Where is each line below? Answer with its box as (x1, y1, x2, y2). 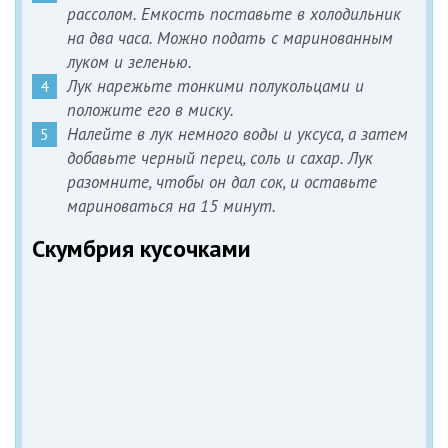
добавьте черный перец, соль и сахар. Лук (67, 147, 373, 170)
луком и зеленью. (67, 51, 192, 74)
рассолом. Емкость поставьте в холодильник (67, 3, 401, 26)
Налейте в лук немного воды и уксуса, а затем (67, 123, 408, 146)
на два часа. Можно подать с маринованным (67, 27, 393, 50)
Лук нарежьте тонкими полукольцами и (67, 75, 364, 98)
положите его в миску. (67, 99, 234, 122)
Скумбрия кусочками (32, 232, 251, 264)
